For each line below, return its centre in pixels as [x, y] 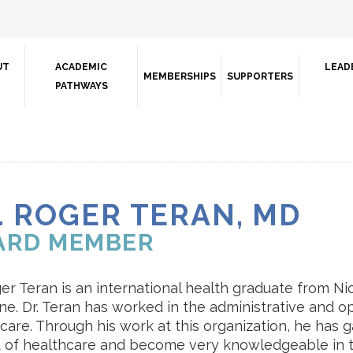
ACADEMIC [82, 67]
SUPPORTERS [260, 76]
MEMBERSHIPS [179, 76]
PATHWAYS [81, 86]
